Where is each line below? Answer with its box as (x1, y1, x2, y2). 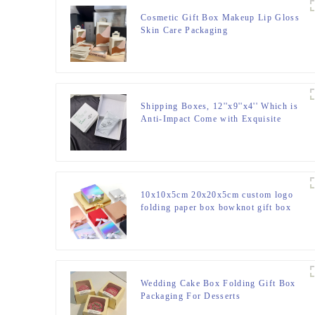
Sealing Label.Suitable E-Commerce (141, 126, 291, 136)
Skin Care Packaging (141, 25, 229, 35)
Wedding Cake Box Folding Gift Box (141, 278, 296, 288)
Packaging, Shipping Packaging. (141, 139, 276, 149)
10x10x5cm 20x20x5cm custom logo (141, 189, 293, 200)
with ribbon (141, 214, 190, 225)
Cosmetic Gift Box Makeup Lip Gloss (141, 12, 300, 22)
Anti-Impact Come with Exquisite (141, 113, 281, 124)
